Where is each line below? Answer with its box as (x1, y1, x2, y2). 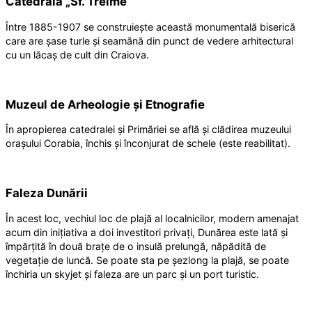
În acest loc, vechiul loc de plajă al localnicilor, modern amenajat (6, 212, 299, 225)
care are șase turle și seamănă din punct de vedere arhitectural (6, 34, 293, 47)
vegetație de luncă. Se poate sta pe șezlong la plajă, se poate (6, 254, 289, 267)
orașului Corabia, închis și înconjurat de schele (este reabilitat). (6, 137, 290, 150)
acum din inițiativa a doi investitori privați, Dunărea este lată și (6, 226, 288, 239)
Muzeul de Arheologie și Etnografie (6, 97, 205, 111)
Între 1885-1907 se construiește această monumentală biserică (6, 20, 295, 33)
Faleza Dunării (6, 186, 88, 201)
